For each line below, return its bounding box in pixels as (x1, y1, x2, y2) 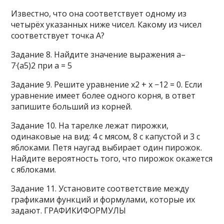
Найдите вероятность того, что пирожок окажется (11, 152, 213, 164)
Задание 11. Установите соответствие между (11, 182, 189, 194)
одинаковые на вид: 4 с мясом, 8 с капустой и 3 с (11, 130, 200, 142)
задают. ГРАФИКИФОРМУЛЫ (11, 204, 126, 216)
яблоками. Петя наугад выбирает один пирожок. (11, 141, 202, 153)
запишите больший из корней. (11, 100, 132, 112)
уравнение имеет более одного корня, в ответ (11, 89, 196, 101)
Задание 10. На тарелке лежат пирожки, (11, 119, 169, 131)
